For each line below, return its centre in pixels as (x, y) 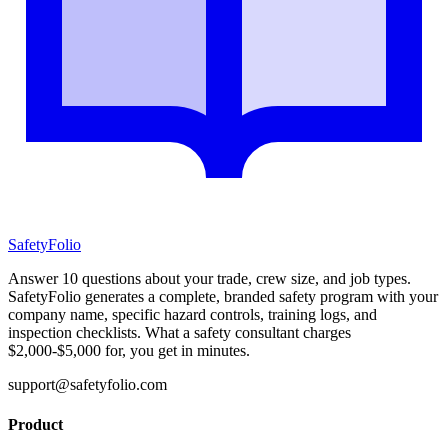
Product (35, 424)
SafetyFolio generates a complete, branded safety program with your (223, 297)
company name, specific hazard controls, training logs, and (192, 315)
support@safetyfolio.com (87, 385)
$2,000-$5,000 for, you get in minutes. (129, 351)
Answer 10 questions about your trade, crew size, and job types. (209, 279)
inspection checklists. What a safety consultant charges (179, 333)
